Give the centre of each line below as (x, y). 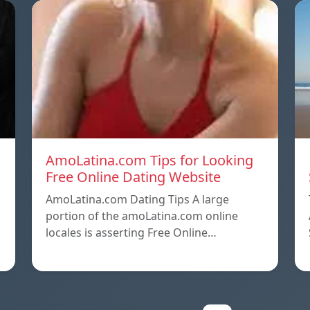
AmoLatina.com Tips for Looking (149, 161)
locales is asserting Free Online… (131, 233)
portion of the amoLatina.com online (142, 216)
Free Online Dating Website (133, 177)
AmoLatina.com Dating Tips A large (137, 200)
